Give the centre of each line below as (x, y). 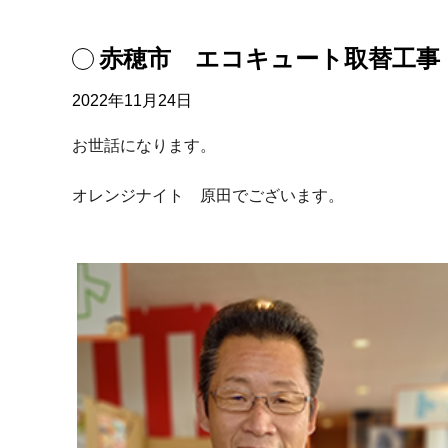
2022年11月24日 (132, 100)
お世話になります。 (144, 145)
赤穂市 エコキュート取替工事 (269, 58)
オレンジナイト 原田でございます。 (208, 195)
